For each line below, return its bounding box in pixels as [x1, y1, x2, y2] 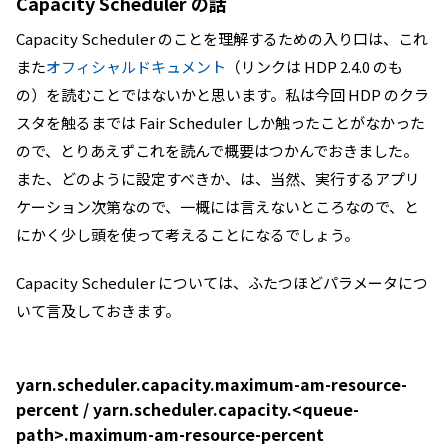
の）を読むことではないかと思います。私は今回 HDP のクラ [16, 84, 429, 105]
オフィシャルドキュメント [46, 56, 226, 77]
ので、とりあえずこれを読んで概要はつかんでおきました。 [16, 140, 418, 161]
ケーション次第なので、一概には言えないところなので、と [16, 196, 419, 217]
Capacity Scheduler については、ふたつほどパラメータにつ [16, 272, 428, 293]
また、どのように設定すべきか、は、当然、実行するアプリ [16, 168, 420, 189]
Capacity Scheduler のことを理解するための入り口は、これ [16, 28, 428, 49]
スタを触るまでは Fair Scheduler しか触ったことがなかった [16, 112, 425, 133]
